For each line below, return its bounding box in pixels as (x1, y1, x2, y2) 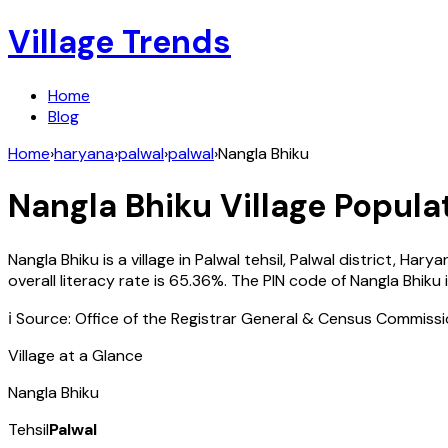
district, (339, 248, 400, 270)
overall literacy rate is (8, 269, 165, 291)
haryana (54, 142, 114, 164)
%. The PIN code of (211, 269, 350, 291)
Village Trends (8, 21, 231, 64)
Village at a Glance (8, 344, 143, 366)
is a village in (99, 248, 195, 270)
